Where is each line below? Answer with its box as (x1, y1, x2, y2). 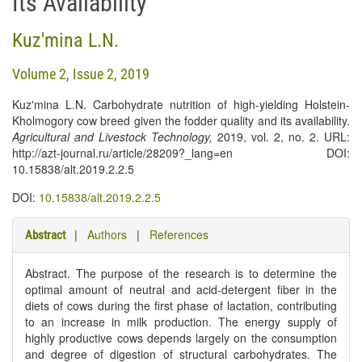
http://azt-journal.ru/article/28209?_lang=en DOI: (12, 145, 350, 161)
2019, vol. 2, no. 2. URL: (213, 128, 350, 145)
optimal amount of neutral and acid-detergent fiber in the (25, 281, 337, 297)
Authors (87, 226, 127, 242)
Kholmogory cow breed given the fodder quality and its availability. (12, 112, 350, 128)
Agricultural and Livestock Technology (12, 128, 209, 145)
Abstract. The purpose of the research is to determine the (25, 265, 337, 281)
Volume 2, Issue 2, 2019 (12, 65, 149, 82)
